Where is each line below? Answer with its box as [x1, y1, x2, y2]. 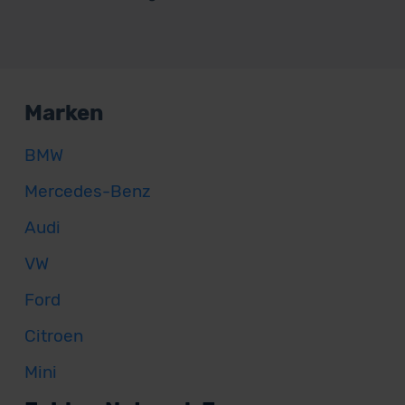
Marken [24, 100, 104, 126]
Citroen [24, 325, 83, 346]
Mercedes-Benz [24, 181, 151, 202]
